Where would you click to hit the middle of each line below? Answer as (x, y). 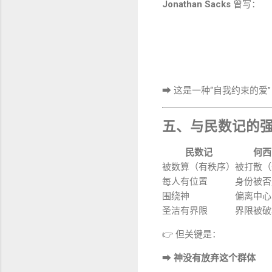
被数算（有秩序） (199, 167)
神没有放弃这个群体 (215, 258)
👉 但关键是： (192, 235)
